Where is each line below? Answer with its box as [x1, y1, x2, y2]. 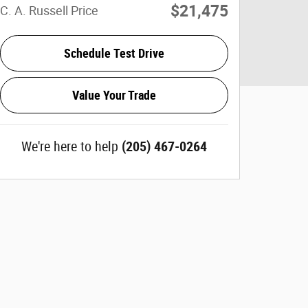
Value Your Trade [72, 88, 156, 103]
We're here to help [21, 138, 118, 155]
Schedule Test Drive [64, 46, 164, 61]
